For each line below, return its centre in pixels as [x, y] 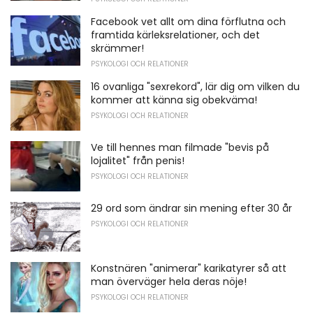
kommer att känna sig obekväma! [174, 100]
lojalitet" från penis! [138, 161]
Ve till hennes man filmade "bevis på [180, 148]
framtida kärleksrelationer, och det [175, 35]
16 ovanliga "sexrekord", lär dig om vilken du [195, 87]
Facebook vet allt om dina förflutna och [188, 22]
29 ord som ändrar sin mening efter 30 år [191, 208]
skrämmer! [117, 49]
